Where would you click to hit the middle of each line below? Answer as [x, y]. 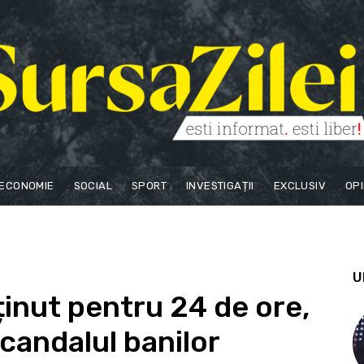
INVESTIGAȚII [220, 186]
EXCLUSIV [300, 186]
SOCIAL [93, 186]
